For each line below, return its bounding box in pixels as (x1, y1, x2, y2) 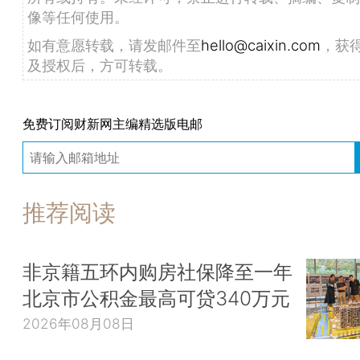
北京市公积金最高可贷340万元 (22, 285, 290, 310)
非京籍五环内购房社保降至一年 (22, 259, 292, 284)
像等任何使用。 (27, 8, 129, 27)
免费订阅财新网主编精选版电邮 (22, 115, 202, 132)
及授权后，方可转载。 (27, 56, 172, 75)
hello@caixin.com (201, 36, 321, 55)
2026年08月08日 (22, 315, 134, 333)
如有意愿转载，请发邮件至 (27, 36, 201, 55)
